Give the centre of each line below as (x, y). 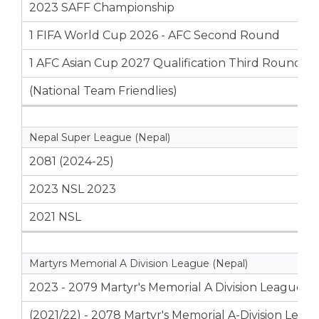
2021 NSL (55, 216)
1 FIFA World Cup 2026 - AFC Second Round (155, 35)
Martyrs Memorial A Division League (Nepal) (138, 263)
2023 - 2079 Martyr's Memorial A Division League (166, 287)
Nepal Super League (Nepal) (100, 137)
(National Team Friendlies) (103, 90)
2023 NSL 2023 (73, 189)
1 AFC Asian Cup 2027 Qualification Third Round (166, 63)
